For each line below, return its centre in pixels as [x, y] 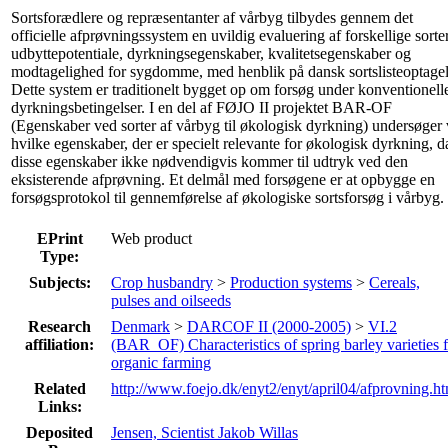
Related [59, 388]
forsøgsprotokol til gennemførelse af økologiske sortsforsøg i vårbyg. [227, 197]
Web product [151, 238]
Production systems [291, 282]
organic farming [161, 362]
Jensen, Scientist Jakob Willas [204, 432]
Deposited [59, 432]
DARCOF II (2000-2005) [269, 326]
